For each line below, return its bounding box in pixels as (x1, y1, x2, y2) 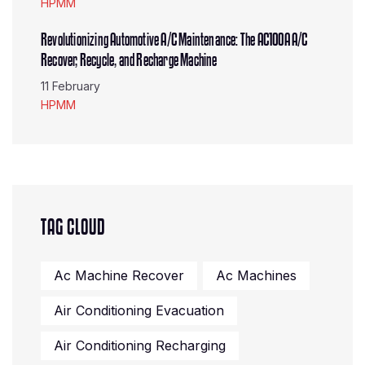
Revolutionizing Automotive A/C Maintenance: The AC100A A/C (41, 30, 308, 50)
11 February (41, 79, 100, 93)
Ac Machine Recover (54, 267, 184, 284)
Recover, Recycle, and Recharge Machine (41, 51, 218, 70)
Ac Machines (216, 267, 297, 284)
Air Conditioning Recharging (54, 337, 226, 354)
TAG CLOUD (41, 215, 105, 240)
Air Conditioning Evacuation (54, 302, 224, 319)
